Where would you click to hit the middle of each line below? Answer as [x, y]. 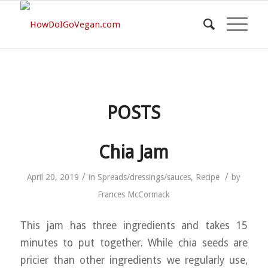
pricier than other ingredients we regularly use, [134, 260]
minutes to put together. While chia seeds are [134, 243]
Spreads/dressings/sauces [144, 177]
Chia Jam [134, 152]
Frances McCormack [134, 194]
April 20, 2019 [53, 177]
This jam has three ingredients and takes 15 [134, 225]
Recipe [208, 177]
